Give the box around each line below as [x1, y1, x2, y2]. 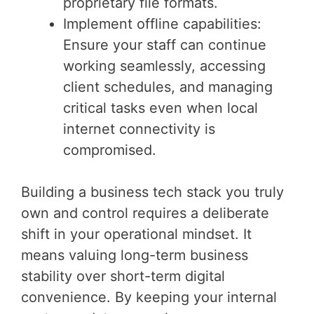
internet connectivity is [63, 120, 215, 137]
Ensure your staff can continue [63, 36, 266, 53]
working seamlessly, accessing [63, 57, 266, 74]
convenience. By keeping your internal [21, 288, 277, 306]
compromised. [63, 141, 156, 158]
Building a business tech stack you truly [21, 183, 284, 200]
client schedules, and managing [63, 78, 273, 95]
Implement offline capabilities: [63, 15, 261, 32]
